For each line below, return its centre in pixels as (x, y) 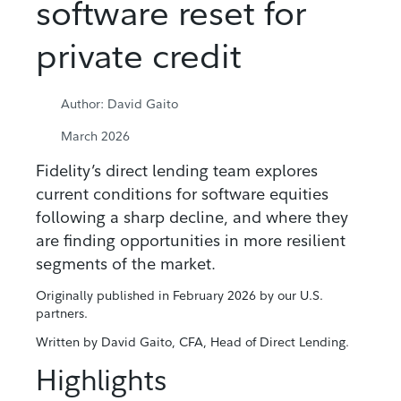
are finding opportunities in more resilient (191, 241)
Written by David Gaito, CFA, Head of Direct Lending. (192, 342)
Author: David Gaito (119, 104)
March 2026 (95, 137)
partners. (62, 314)
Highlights (101, 380)
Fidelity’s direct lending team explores (177, 171)
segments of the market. (126, 264)
